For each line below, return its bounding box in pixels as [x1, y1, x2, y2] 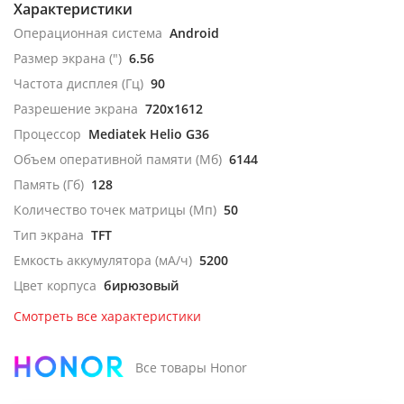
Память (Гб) [14, 176, 84, 193]
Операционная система [14, 24, 162, 41]
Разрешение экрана [14, 100, 138, 117]
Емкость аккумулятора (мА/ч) [14, 252, 192, 269]
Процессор [14, 125, 81, 142]
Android [170, 24, 219, 41]
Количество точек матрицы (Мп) [14, 201, 216, 218]
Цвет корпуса [14, 277, 96, 294]
